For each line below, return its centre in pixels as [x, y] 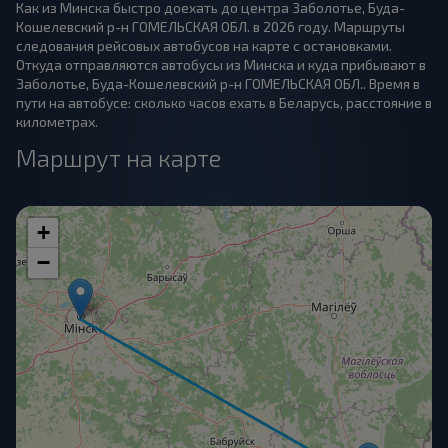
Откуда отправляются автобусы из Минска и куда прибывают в [221, 64]
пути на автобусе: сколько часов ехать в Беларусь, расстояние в [224, 102]
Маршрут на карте [118, 157]
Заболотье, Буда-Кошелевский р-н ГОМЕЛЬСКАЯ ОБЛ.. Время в [218, 83]
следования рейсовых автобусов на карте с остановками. [204, 45]
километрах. [57, 121]
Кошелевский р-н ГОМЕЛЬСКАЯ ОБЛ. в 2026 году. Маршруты [210, 26]
